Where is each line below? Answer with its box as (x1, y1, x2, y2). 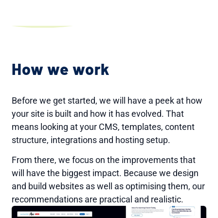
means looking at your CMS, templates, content (12, 121, 195, 132)
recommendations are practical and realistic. (12, 194, 183, 204)
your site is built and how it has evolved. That (12, 108, 184, 119)
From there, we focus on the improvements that (12, 154, 196, 165)
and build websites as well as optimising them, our (12, 181, 205, 191)
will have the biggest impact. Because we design (12, 167, 199, 178)
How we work (12, 59, 109, 78)
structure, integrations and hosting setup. (12, 134, 170, 145)
